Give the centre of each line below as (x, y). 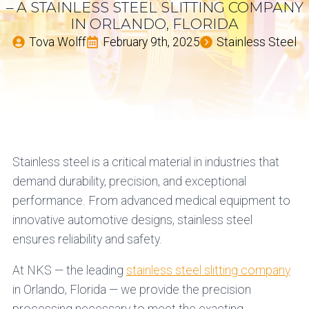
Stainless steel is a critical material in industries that (146, 162)
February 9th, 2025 (151, 42)
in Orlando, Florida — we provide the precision (131, 290)
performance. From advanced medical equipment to (151, 200)
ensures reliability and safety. (87, 239)
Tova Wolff (58, 42)
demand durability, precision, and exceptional (129, 181)
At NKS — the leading (69, 271)
